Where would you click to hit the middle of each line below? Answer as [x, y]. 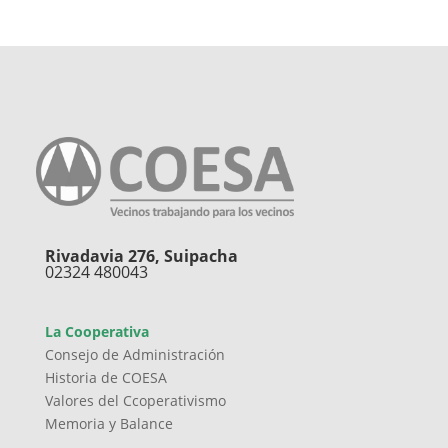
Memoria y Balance [108, 423]
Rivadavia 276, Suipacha [141, 255]
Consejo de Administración [134, 354]
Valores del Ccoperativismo [135, 400]
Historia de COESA [105, 377]
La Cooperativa [96, 331]
